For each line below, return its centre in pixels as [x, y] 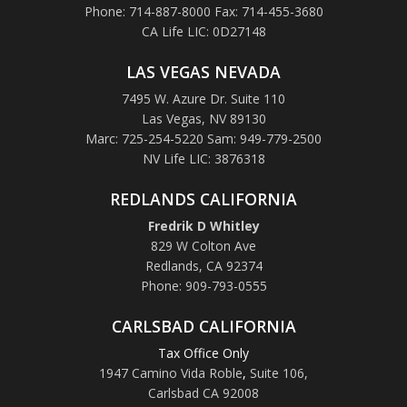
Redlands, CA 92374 [203, 265]
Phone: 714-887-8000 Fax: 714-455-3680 [203, 11]
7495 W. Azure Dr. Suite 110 [203, 98]
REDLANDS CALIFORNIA [203, 199]
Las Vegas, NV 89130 [203, 118]
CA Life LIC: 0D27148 [203, 31]
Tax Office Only [203, 352]
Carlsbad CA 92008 [203, 392]
